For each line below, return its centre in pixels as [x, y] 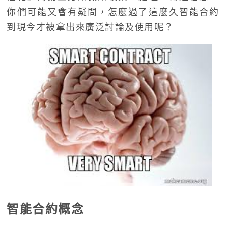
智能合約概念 [45, 209]
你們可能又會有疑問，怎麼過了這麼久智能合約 [113, 12]
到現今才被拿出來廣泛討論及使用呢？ [90, 27]
